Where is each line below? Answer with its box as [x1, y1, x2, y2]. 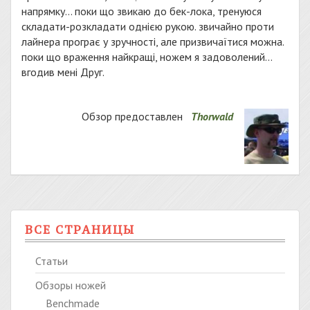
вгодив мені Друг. [21, 65, 104, 79]
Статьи [35, 254, 68, 268]
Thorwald [191, 109, 233, 123]
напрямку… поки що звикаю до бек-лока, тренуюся [21, 4, 262, 18]
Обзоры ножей [35, 278, 106, 292]
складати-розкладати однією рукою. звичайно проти [21, 19, 274, 33]
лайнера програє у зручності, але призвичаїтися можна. [21, 35, 284, 48]
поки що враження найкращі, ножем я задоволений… [21, 50, 273, 64]
